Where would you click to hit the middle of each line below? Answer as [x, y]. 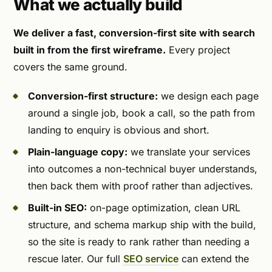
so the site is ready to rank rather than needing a [139, 241]
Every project [198, 49]
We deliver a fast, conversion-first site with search [134, 32]
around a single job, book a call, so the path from [141, 113]
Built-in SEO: [57, 207]
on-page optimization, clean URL [164, 207]
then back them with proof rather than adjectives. [141, 185]
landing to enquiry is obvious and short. [119, 130]
